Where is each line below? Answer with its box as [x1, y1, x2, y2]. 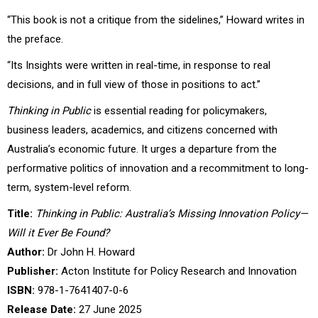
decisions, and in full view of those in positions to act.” [7, 77, 261, 91]
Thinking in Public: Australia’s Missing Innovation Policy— [35, 207, 308, 220]
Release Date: [7, 302, 76, 316]
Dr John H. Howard [45, 245, 135, 258]
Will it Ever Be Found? [7, 226, 109, 239]
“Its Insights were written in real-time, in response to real [7, 58, 270, 72]
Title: [7, 207, 33, 220]
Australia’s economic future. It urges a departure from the [7, 142, 277, 155]
